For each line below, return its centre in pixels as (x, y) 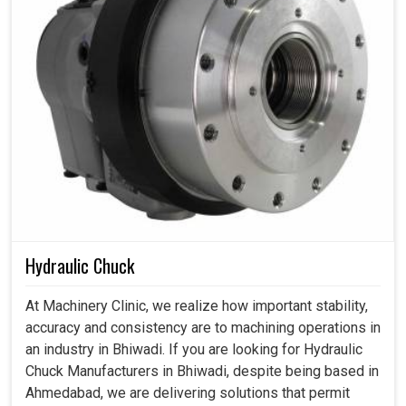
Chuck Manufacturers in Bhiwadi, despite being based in (202, 371)
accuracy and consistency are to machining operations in (203, 327)
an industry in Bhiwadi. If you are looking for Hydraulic (194, 349)
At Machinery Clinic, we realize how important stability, (197, 305)
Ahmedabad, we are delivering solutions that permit (188, 392)
